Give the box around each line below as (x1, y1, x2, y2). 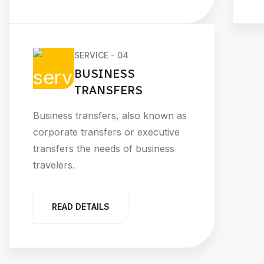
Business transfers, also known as (33, 110, 187, 122)
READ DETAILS (52, 202, 110, 212)
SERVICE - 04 (74, 49, 128, 60)
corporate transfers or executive (33, 126, 180, 138)
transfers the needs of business (33, 143, 174, 155)
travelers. (33, 159, 75, 171)
